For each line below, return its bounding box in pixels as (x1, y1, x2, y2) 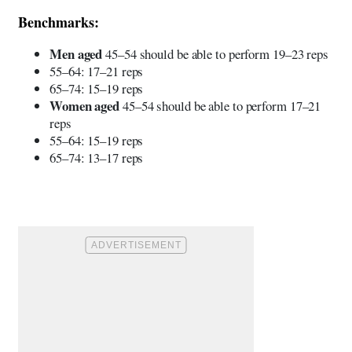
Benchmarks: (18, 11, 99, 32)
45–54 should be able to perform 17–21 (122, 96, 321, 115)
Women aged (49, 95, 123, 115)
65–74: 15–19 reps (49, 79, 144, 97)
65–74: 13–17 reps (49, 148, 144, 167)
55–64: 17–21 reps (49, 61, 144, 80)
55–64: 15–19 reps (49, 130, 144, 149)
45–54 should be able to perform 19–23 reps (105, 44, 328, 63)
